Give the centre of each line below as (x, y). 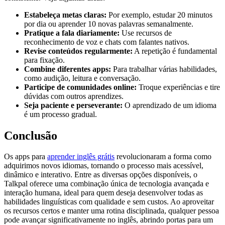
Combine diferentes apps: (68, 69)
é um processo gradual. (61, 114)
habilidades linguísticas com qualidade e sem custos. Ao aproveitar (109, 202)
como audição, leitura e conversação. (82, 78)
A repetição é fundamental (175, 51)
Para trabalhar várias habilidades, (164, 69)
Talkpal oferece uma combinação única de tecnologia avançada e (106, 184)
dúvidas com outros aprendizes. (74, 96)
